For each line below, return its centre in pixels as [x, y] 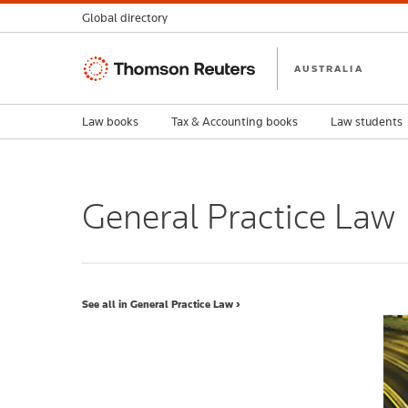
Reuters [106, 88]
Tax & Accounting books [235, 121]
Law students [367, 121]
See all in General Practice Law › [161, 304]
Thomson [111, 66]
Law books [110, 121]
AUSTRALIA [329, 68]
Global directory [125, 18]
